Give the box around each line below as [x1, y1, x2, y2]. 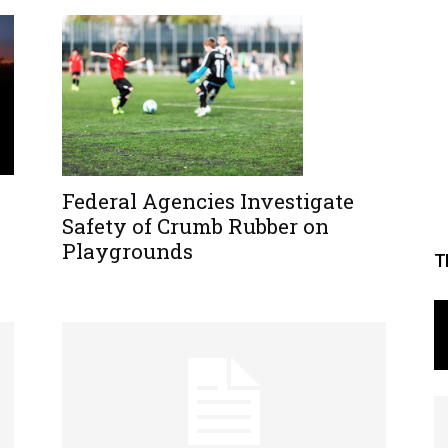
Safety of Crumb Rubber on [62, 211, 329, 240]
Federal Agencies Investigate [62, 186, 354, 215]
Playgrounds [62, 236, 193, 265]
